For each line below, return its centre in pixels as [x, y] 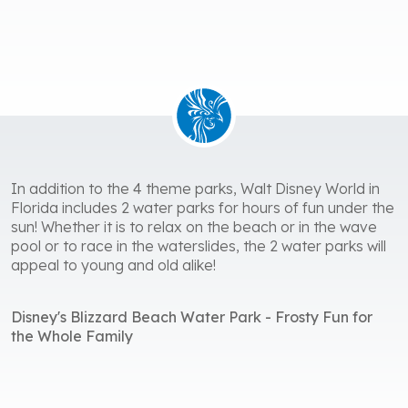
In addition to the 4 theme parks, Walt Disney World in [195, 189]
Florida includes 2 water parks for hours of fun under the [203, 208]
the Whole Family [72, 337]
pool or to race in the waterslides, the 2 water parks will [199, 246]
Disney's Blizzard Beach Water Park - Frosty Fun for [192, 317]
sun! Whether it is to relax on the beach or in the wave [194, 227]
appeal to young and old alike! [113, 265]
